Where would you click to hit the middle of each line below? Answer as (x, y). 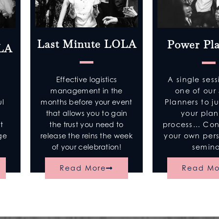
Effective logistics (87, 79)
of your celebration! (86, 147)
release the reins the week (87, 135)
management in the (87, 90)
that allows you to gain (87, 113)
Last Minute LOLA (87, 44)
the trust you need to (87, 124)
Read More (83, 168)
